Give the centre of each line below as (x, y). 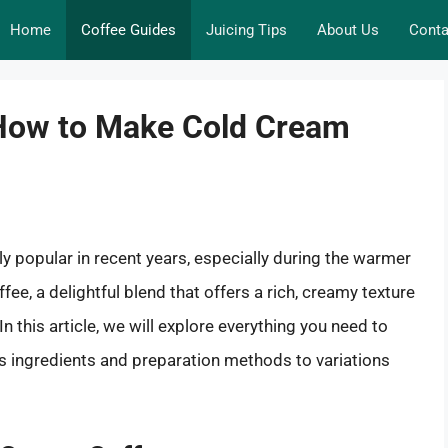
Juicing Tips (246, 30)
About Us (348, 30)
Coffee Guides (128, 30)
